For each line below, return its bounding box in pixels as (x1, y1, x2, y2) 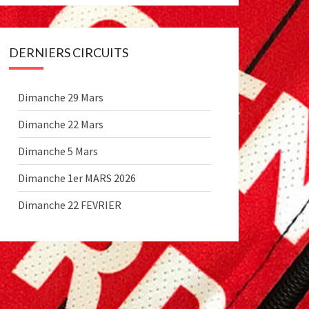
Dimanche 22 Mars (18, 117, 103, 131)
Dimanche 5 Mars (18, 144, 98, 158)
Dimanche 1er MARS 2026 (18, 171, 136, 185)
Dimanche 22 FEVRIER (18, 198, 121, 212)
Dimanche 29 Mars (18, 90, 103, 104)
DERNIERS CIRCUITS (9, 45, 128, 60)
